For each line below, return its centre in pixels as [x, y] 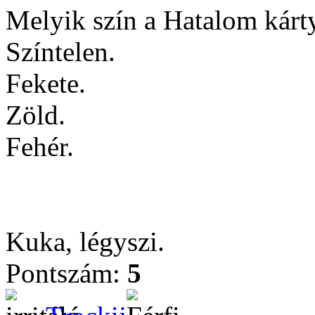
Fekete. [46, 83]
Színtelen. [60, 52]
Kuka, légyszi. [85, 242]
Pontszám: [66, 273]
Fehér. [40, 147]
